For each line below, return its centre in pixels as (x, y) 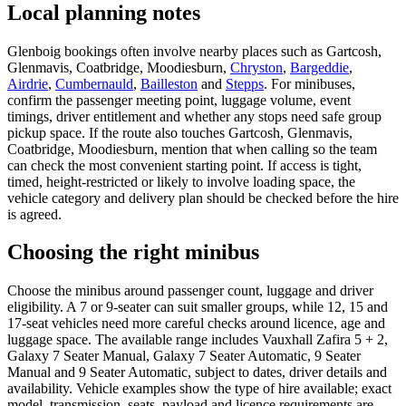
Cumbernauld (94, 83)
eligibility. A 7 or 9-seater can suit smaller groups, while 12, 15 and (198, 307)
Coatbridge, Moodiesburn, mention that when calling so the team (192, 149)
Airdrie (28, 83)
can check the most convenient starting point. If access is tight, (184, 165)
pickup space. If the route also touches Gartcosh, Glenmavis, (180, 132)
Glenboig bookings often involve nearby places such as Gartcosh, (194, 51)
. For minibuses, (309, 83)
